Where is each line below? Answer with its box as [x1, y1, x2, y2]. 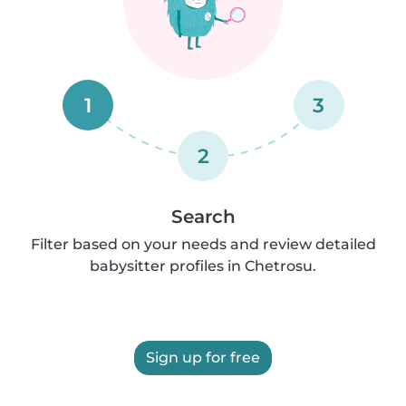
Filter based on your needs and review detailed [30, 236, 376, 253]
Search [170, 206, 236, 227]
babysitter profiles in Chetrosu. [90, 257, 316, 275]
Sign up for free [146, 349, 260, 366]
